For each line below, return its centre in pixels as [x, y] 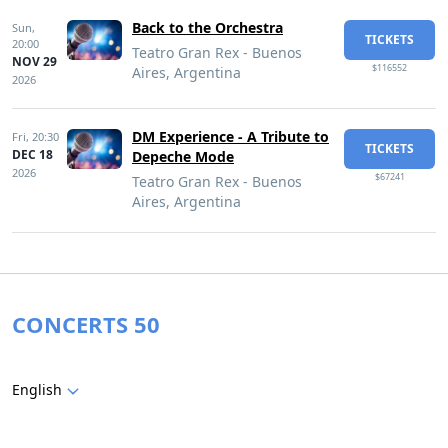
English [37, 389]
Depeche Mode [183, 156]
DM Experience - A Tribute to [230, 136]
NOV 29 [34, 61]
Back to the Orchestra [207, 27]
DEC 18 [32, 154]
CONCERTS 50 [86, 324]
